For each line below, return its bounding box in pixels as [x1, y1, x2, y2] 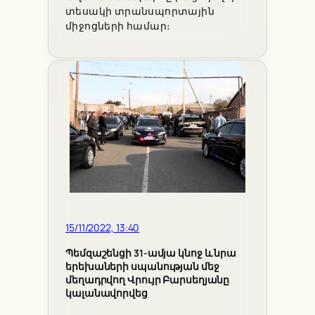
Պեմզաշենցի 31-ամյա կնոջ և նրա [65, 247, 237, 260]
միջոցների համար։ [65, 20, 171, 33]
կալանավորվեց [65, 287, 148, 300]
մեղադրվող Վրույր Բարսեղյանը [65, 274, 230, 287]
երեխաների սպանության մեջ [65, 260, 219, 274]
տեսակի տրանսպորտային [65, 5, 214, 18]
